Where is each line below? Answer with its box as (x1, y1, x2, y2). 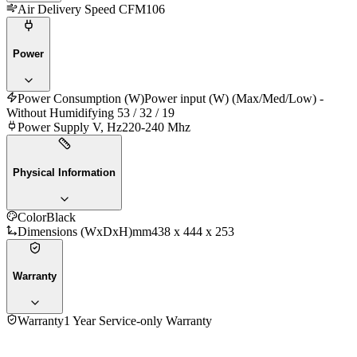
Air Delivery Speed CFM (18, 2, 146, 16)
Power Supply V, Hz (18, 120, 122, 135)
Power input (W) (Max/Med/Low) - (144, 92, 324, 106)
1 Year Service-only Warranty (64, 313, 212, 328)
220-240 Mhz (122, 120, 190, 135)
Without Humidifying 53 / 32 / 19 (6, 106, 175, 120)
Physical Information (13, 166, 116, 178)
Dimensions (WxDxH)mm (18, 224, 151, 238)
